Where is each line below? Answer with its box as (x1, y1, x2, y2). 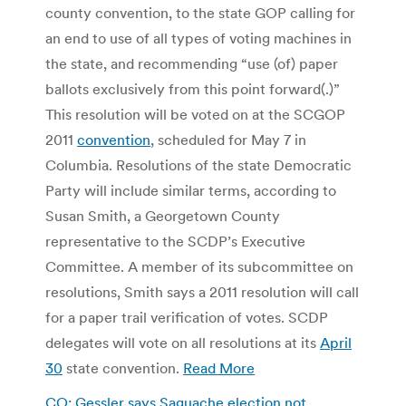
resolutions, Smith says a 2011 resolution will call (45, 282, 359, 301)
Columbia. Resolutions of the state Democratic (45, 155, 352, 174)
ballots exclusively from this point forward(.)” (45, 79, 340, 98)
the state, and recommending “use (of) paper (45, 53, 338, 72)
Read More (183, 358, 255, 377)
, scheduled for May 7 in (150, 130, 306, 149)
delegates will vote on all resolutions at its (45, 333, 320, 352)
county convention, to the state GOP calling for (45, 3, 355, 22)
